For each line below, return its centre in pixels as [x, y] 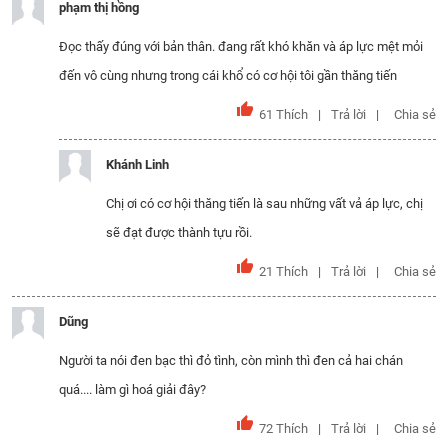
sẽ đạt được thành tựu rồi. [179, 232]
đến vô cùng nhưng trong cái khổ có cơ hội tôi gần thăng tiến [228, 75]
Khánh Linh [137, 164]
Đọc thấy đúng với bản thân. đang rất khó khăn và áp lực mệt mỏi [241, 46]
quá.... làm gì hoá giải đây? [132, 389]
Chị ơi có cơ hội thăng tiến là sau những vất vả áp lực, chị [264, 203]
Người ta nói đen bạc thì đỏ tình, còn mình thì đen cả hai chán [231, 360]
